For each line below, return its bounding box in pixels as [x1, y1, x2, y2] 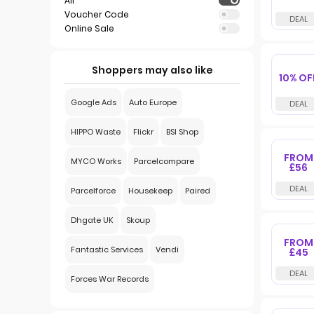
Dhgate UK [71, 214, 114, 226]
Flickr [133, 126, 153, 137]
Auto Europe [129, 97, 177, 108]
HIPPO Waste [71, 126, 121, 137]
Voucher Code [64, 8, 129, 20]
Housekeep [128, 185, 172, 196]
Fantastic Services [71, 244, 143, 255]
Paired [185, 185, 210, 196]
